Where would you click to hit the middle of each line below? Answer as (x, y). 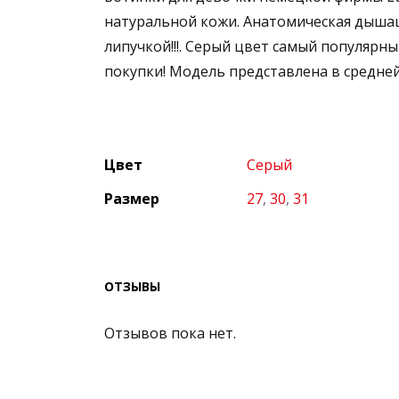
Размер (132, 198)
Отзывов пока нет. (170, 333)
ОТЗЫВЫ (132, 286)
